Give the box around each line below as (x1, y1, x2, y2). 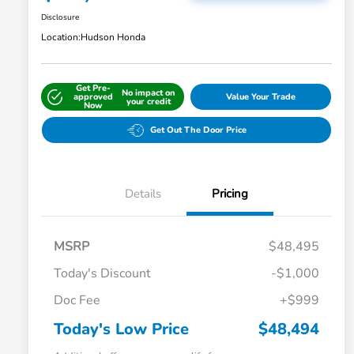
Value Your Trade (225, 91, 296, 104)
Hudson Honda (81, 31, 145, 44)
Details (125, 186, 161, 202)
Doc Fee (54, 292, 100, 310)
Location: (41, 31, 81, 44)
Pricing (212, 186, 248, 202)
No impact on (122, 86, 176, 99)
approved (73, 91, 113, 104)
